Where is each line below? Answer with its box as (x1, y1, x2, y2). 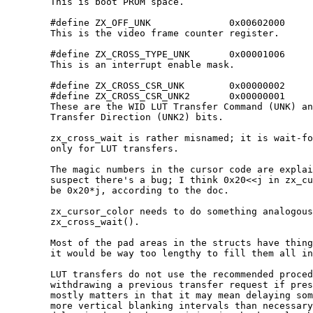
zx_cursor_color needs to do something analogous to (6, 206, 50, 217)
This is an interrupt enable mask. (6, 59, 50, 71)
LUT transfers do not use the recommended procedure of (6, 269, 50, 280)
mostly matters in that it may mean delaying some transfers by (6, 290, 50, 301)
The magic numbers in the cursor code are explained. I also (6, 164, 50, 175)
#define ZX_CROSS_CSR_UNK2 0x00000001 (6, 91, 50, 102)
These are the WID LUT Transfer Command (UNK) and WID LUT (6, 101, 50, 112)
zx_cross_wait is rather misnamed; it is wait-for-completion (6, 133, 50, 144)
